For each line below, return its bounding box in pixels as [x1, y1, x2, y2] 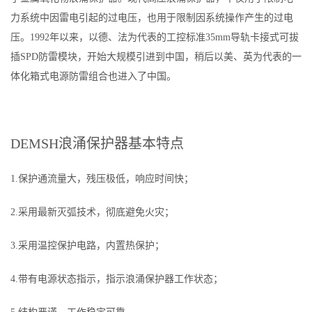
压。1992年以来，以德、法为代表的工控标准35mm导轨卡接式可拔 [10, 32, 299, 42]
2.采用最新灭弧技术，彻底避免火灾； [10, 207, 177, 217]
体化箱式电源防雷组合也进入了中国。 [10, 71, 176, 81]
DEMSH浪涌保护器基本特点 [10, 136, 184, 151]
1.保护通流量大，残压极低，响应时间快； [10, 173, 196, 184]
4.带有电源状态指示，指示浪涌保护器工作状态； [10, 274, 226, 284]
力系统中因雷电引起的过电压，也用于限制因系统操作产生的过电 [10, 13, 293, 23]
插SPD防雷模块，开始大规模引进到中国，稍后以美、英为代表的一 [10, 52, 302, 62]
